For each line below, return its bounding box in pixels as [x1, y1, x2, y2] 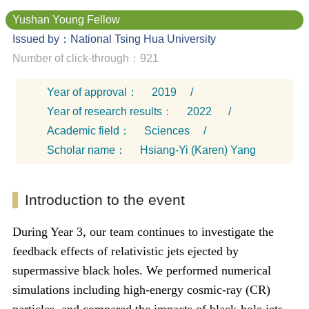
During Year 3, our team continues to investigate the [12, 225, 274, 239]
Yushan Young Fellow [12, 14, 120, 26]
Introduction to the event [25, 192, 185, 208]
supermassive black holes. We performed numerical [12, 263, 271, 278]
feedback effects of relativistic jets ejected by [12, 244, 239, 259]
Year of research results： [47, 106, 173, 118]
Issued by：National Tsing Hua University [12, 33, 216, 46]
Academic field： [47, 125, 130, 137]
